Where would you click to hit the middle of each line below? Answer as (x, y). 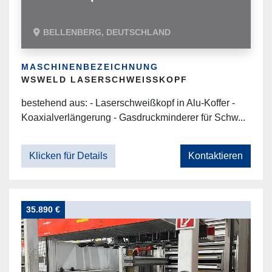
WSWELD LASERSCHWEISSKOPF (101, 80)
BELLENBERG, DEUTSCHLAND (107, 32)
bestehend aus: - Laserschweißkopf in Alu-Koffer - (128, 103)
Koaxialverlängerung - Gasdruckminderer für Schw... (133, 117)
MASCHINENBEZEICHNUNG (90, 67)
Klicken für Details (68, 156)
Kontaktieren (216, 156)
